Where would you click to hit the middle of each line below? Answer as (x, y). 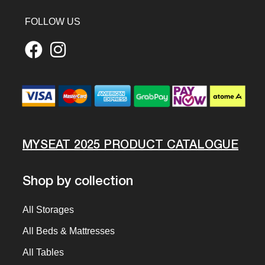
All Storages (48, 209)
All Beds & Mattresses (69, 231)
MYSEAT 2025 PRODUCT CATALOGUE (130, 145)
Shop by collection (78, 181)
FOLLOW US (53, 21)
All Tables (43, 252)
